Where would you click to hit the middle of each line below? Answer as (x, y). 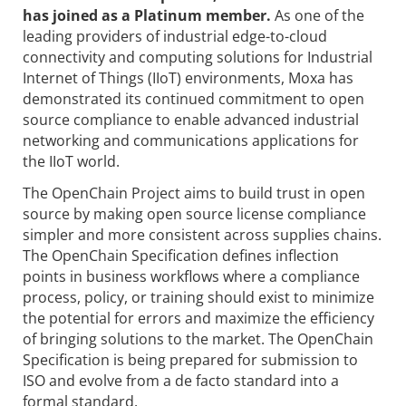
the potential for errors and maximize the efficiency (198, 319)
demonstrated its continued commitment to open (193, 98)
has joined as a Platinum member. (147, 15)
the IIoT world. (71, 161)
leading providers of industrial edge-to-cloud (175, 36)
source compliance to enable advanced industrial (191, 119)
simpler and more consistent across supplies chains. (202, 235)
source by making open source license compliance (194, 214)
